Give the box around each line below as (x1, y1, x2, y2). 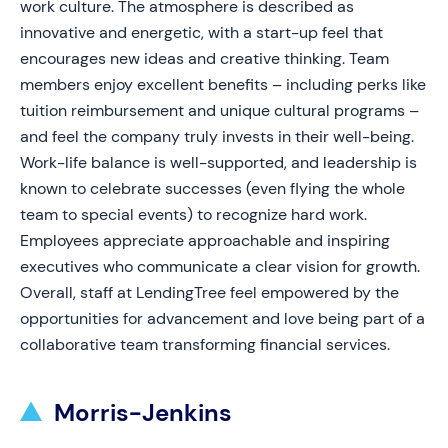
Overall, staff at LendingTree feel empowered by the (20, 282, 399, 303)
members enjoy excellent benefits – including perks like (20, 74, 426, 95)
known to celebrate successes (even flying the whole (20, 178, 405, 199)
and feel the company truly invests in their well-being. (20, 126, 414, 147)
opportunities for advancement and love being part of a (20, 308, 425, 329)
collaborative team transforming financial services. (20, 334, 390, 355)
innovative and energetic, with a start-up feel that (20, 22, 383, 43)
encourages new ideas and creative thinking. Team (20, 48, 389, 69)
